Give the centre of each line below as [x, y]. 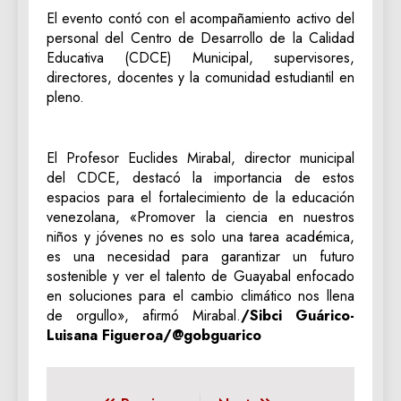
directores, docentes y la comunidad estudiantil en [200, 77]
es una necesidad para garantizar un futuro [200, 256]
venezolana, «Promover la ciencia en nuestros [200, 217]
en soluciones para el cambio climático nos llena [200, 295]
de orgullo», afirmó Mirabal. [144, 315]
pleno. [65, 97]
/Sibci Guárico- [298, 315]
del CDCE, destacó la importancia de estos [200, 177]
